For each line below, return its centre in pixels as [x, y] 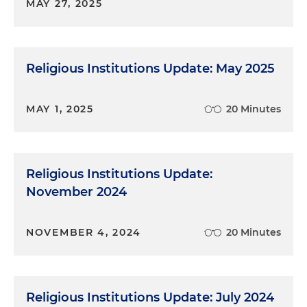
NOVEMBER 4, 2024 [84, 232]
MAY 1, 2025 [60, 109]
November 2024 [76, 192]
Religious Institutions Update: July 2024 [150, 297]
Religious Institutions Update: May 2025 [150, 68]
